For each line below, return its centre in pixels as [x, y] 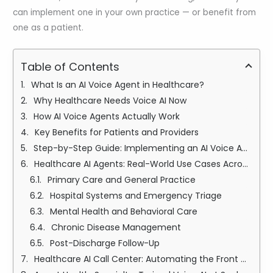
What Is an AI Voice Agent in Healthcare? [118, 85]
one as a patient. [48, 28]
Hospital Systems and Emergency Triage [136, 196]
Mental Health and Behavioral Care [124, 212]
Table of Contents [70, 67]
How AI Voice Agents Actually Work [107, 117]
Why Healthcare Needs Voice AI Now [110, 101]
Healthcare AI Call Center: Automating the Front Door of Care [138, 259]
